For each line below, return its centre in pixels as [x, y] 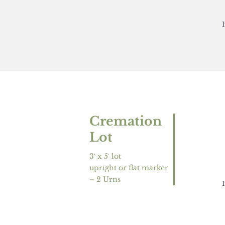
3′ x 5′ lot [105, 156]
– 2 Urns [105, 179]
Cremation [125, 121]
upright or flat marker [129, 167]
